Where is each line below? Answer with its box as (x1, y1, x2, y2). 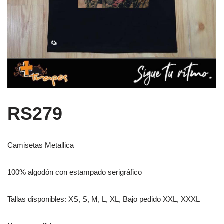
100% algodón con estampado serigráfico (7, 168, 142, 177)
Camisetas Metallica (7, 141, 74, 150)
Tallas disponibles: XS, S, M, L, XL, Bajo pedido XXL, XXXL (7, 195, 200, 204)
